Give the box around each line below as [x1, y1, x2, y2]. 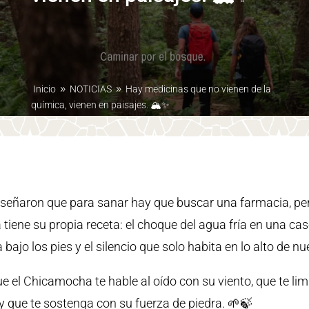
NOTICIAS [69, 83, 112, 94]
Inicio [32, 83, 56, 94]
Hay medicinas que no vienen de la [125, 83, 271, 94]
